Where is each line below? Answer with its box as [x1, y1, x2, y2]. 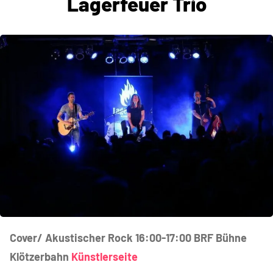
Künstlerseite [71, 249, 138, 263]
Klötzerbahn [10, 249, 69, 263]
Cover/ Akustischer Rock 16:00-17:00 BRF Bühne [10, 230, 247, 244]
